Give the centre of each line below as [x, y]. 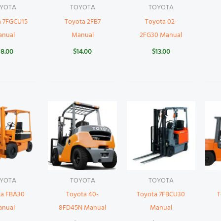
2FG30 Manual [161, 36]
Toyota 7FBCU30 [161, 195]
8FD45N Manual [83, 208]
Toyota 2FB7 [82, 22]
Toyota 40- [83, 195]
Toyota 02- [161, 22]
